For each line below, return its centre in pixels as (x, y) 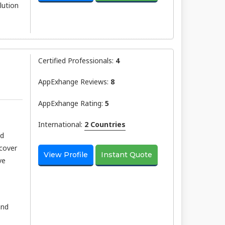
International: (61, 125)
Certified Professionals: (77, 60)
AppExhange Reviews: (74, 82)
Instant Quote (127, 155)
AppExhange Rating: (71, 103)
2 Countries (105, 125)
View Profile (66, 155)
